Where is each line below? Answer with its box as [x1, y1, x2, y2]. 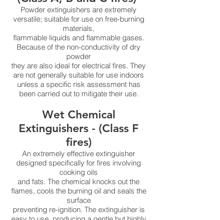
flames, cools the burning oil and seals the [11, 186, 146, 195]
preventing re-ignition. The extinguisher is [12, 205, 145, 214]
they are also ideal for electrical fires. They [11, 61, 146, 70]
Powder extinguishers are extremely [21, 5, 137, 14]
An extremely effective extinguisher [22, 149, 135, 158]
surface [66, 195, 91, 205]
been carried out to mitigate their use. [19, 89, 138, 98]
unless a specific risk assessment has [17, 80, 140, 89]
